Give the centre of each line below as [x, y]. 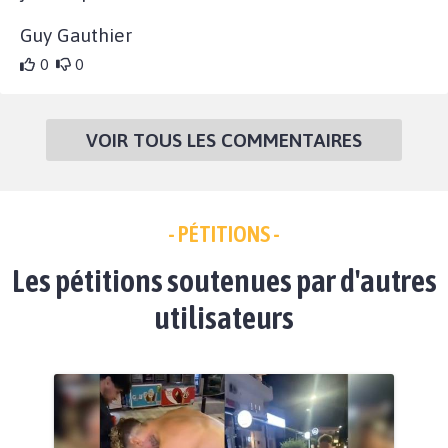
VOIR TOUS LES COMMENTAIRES [224, 140]
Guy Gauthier [76, 35]
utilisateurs [224, 318]
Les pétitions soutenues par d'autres [224, 281]
